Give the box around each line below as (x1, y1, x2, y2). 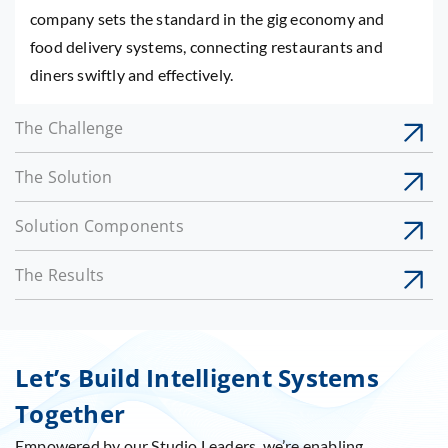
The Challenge (15, 117, 124, 140)
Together (15, 397, 125, 431)
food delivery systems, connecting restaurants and (30, 37, 383, 57)
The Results (15, 264, 105, 287)
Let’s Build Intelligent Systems (15, 361, 379, 395)
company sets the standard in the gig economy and (30, 9, 385, 29)
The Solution (15, 166, 113, 189)
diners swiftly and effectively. (30, 65, 234, 85)
